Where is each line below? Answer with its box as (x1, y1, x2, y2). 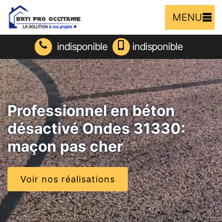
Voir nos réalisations (20, 174, 115, 185)
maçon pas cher (7, 137, 123, 156)
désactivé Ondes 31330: (7, 119, 185, 138)
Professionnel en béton (7, 102, 175, 120)
